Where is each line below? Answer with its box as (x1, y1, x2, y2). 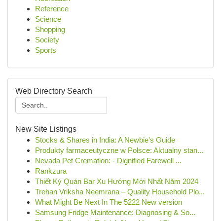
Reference (35, 4, 69, 13)
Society (35, 36, 59, 44)
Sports (35, 46, 56, 54)
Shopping (35, 25, 65, 34)
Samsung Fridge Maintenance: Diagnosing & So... (35, 208, 195, 217)
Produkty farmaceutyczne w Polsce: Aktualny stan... (35, 146, 203, 154)
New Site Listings (15, 125, 76, 133)
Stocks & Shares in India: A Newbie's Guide (35, 136, 175, 144)
